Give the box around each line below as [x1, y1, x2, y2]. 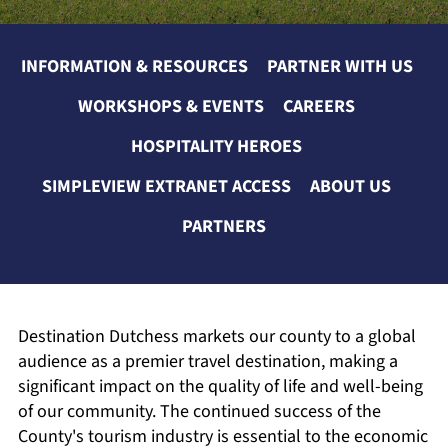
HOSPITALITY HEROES [131, 134, 302, 159]
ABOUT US [310, 174, 391, 199]
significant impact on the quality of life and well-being [18, 374, 423, 399]
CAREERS [283, 94, 355, 119]
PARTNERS [182, 214, 266, 239]
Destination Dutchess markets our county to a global [18, 324, 416, 349]
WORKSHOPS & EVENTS [78, 94, 264, 119]
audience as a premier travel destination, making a [18, 349, 398, 374]
